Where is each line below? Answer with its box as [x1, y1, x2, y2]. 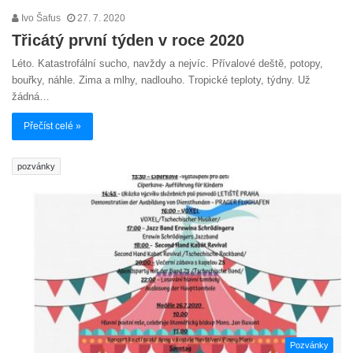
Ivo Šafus [19, 13, 61, 24]
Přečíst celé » [24, 121, 81, 132]
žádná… [12, 91, 50, 103]
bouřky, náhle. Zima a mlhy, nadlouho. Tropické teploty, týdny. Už [12, 74, 310, 87]
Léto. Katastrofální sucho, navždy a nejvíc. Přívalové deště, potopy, [12, 58, 323, 70]
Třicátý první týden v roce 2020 [12, 32, 244, 50]
